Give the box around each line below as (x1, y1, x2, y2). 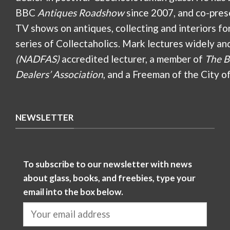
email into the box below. (23, 186, 123, 198)
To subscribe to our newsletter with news (23, 159, 192, 170)
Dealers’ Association (15, 68, 103, 80)
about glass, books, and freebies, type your (23, 172, 196, 184)
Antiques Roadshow (37, 6, 124, 18)
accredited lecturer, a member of (60, 52, 205, 65)
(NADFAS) (15, 52, 60, 65)
